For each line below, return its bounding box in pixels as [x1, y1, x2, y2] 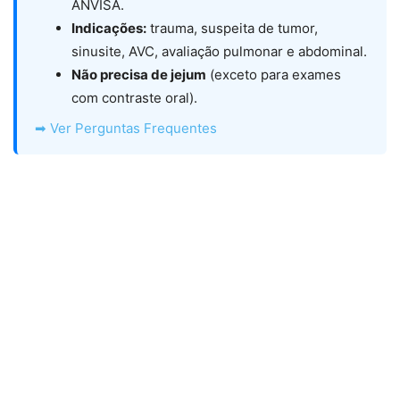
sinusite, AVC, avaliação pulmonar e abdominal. [71, 43, 367, 61]
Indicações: [71, 20, 146, 37]
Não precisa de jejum [71, 66, 206, 84]
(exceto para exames [206, 66, 341, 84]
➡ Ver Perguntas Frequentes [35, 120, 217, 137]
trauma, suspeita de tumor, [146, 20, 318, 37]
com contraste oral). [71, 89, 197, 107]
